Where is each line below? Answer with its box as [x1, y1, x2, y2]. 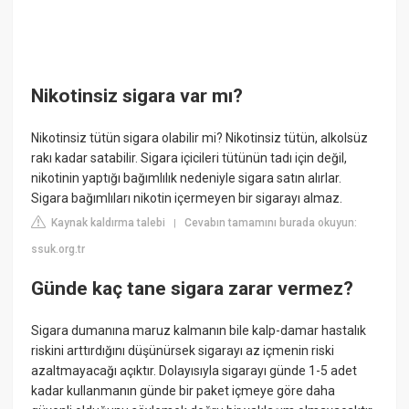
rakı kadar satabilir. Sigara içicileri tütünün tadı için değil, [31, 150, 348, 165]
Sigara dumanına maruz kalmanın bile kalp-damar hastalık [31, 322, 367, 338]
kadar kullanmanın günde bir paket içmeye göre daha [31, 383, 336, 398]
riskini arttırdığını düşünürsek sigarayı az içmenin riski [31, 342, 335, 358]
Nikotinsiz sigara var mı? [31, 85, 244, 108]
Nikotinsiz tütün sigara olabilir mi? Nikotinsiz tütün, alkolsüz [31, 130, 369, 145]
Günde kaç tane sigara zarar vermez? [31, 278, 354, 300]
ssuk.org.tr [31, 242, 86, 256]
